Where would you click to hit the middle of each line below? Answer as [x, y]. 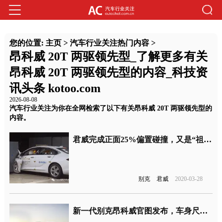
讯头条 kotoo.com [55, 88]
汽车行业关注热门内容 [109, 43]
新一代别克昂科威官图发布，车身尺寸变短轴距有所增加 [204, 211]
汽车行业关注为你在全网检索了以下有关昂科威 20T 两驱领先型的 [111, 108]
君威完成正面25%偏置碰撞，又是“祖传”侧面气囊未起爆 [208, 140]
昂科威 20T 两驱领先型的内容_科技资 [108, 73]
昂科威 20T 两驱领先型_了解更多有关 [108, 57]
